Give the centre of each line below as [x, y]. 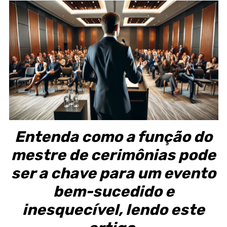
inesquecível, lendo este [113, 210]
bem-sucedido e [113, 191]
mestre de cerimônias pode [113, 155]
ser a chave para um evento [113, 173]
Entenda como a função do [113, 137]
